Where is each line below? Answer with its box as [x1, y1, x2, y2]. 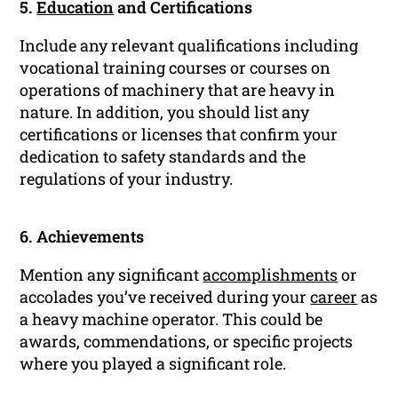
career [310, 286, 358, 308]
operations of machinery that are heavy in [20, 79, 336, 101]
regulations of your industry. [20, 168, 234, 190]
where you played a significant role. [20, 353, 287, 375]
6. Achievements [20, 226, 145, 248]
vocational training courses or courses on [20, 57, 331, 79]
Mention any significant [20, 264, 203, 286]
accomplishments [203, 264, 338, 286]
